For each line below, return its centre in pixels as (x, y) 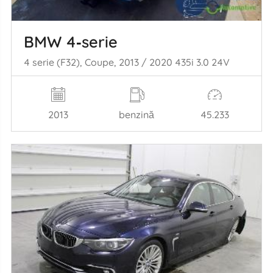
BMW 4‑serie (70, 42)
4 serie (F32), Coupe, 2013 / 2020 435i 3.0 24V (126, 62)
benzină (136, 114)
